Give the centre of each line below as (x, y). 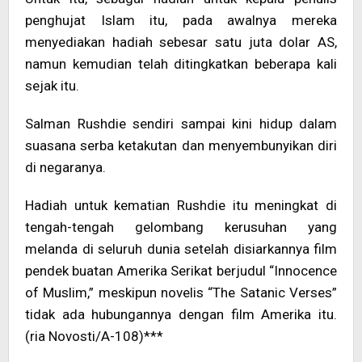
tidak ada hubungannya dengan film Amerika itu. (181, 314)
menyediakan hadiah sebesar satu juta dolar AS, (181, 42)
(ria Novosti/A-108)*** (94, 336)
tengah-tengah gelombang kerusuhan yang (181, 227)
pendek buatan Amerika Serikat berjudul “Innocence (181, 271)
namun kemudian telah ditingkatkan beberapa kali (181, 64)
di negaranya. (65, 167)
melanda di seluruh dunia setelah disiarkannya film (181, 249)
